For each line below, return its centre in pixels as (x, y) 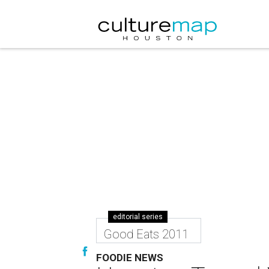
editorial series (138, 217)
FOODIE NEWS (130, 258)
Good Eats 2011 (146, 234)
